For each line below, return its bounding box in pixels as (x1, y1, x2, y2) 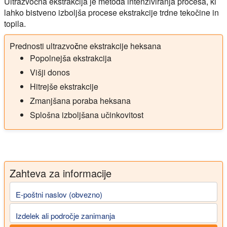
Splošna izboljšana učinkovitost (30, 109, 143, 121)
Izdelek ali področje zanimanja (16, 210, 115, 221)
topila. (4, 18, 26, 29)
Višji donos (30, 66, 70, 78)
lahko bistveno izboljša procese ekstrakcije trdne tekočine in (4, 7, 219, 18)
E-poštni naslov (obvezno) (16, 188, 102, 200)
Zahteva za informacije (10, 166, 111, 180)
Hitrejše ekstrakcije (30, 81, 98, 92)
